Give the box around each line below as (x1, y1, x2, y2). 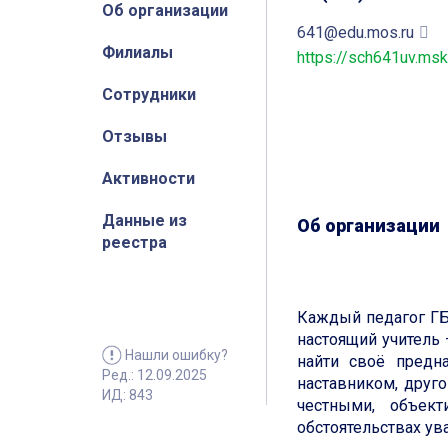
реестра (102, 233, 167, 252)
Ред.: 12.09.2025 (102, 367, 207, 384)
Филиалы (102, 43, 173, 62)
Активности (102, 169, 195, 188)
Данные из (102, 211, 187, 230)
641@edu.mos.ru (297, 23, 414, 43)
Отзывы (102, 127, 167, 146)
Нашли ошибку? (125, 347, 228, 364)
